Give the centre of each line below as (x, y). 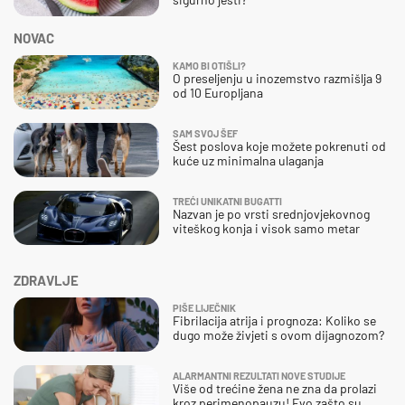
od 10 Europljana (218, 93)
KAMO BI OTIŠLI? (209, 66)
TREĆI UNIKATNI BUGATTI (227, 202)
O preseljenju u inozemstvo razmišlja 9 (277, 79)
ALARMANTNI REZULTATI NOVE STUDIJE (259, 376)
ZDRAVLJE (46, 281)
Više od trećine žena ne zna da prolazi (275, 389)
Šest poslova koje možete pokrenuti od (279, 146)
